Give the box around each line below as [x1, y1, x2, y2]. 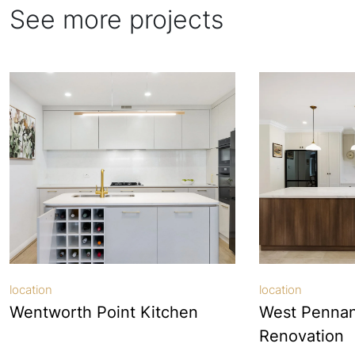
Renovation [259, 326, 344, 345]
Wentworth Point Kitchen [10, 303, 198, 322]
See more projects [10, 4, 223, 35]
